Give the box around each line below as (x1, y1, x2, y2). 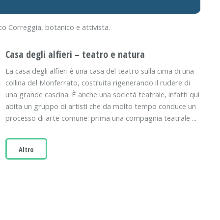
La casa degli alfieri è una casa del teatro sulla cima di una (5, 65, 194, 76)
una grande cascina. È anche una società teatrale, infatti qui (5, 89, 199, 99)
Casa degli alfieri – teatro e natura (5, 47, 145, 61)
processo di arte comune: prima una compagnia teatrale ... (5, 112, 196, 123)
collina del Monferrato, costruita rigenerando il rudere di (5, 77, 190, 87)
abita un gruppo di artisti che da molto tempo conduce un (5, 101, 196, 111)
